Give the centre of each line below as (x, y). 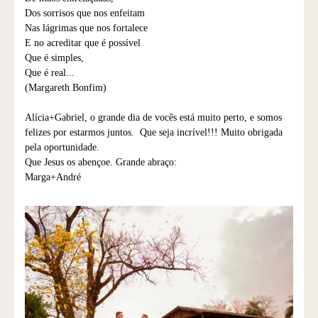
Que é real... (50, 73)
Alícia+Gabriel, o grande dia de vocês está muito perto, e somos (153, 118)
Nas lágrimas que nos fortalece (86, 28)
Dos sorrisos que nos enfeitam (85, 13)
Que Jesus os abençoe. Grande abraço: (101, 163)
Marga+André (53, 177)
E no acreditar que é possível (83, 43)
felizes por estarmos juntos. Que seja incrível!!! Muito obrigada (154, 133)
